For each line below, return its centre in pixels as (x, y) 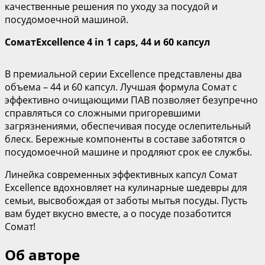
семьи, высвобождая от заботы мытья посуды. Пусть (126, 200)
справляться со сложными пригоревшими (103, 113)
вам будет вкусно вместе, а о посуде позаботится (118, 213)
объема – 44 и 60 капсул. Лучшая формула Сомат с (121, 87)
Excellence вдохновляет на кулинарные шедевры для (126, 187)
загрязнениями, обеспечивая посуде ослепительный (128, 126)
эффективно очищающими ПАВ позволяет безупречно (131, 100)
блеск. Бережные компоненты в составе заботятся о (125, 139)
